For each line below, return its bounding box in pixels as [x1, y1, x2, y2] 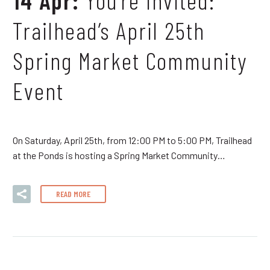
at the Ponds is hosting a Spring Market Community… [13, 149, 225, 161]
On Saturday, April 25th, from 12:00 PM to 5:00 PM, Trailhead [13, 134, 252, 146]
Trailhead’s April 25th [13, 15, 205, 45]
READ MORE [56, 189, 90, 199]
